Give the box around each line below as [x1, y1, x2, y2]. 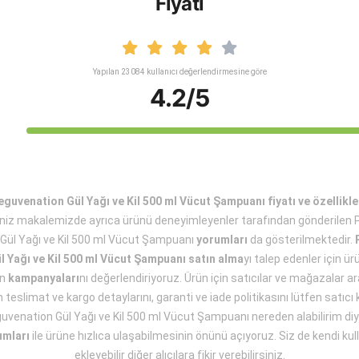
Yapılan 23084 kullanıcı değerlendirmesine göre [92, 67, 267, 76]
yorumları [196, 233, 248, 246]
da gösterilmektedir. [248, 233, 355, 246]
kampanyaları [7, 272, 79, 284]
